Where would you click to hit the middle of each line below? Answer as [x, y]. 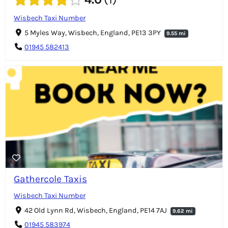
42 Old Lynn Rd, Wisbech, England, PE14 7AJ [96, 211]
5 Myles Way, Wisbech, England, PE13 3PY [93, 33]
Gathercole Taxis [50, 179]
